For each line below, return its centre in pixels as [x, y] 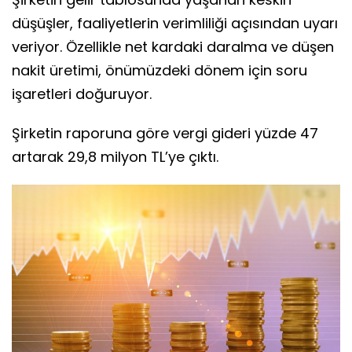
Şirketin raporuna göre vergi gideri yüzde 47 [165, 133]
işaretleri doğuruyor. [82, 93]
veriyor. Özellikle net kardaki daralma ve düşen [173, 46]
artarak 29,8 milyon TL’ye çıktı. [115, 156]
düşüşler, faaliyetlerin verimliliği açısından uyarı [175, 23]
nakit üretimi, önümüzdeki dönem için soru [159, 70]
